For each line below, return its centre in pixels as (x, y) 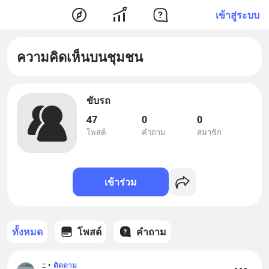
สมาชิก (209, 132)
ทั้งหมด (27, 232)
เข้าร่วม (121, 182)
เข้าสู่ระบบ (237, 15)
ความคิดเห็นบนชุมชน (80, 56)
